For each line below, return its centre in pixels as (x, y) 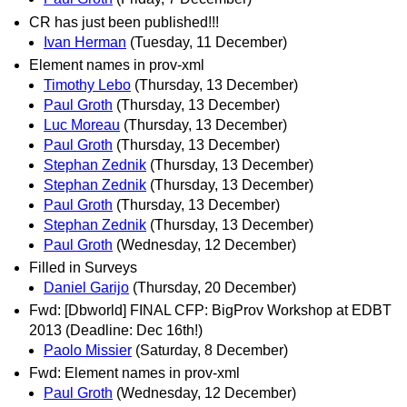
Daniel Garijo (86, 287)
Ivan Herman (85, 42)
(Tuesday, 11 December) (208, 42)
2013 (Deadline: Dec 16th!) (116, 331)
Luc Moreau (82, 124)
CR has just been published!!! (124, 22)
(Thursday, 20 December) (214, 287)
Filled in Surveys (83, 267)
